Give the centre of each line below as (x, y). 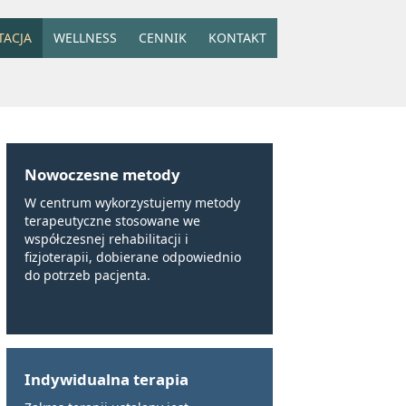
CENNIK (163, 38)
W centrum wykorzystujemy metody (132, 202)
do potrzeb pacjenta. (87, 275)
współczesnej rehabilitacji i (106, 238)
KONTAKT (237, 38)
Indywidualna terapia (106, 379)
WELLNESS (85, 38)
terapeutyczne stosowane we (112, 220)
